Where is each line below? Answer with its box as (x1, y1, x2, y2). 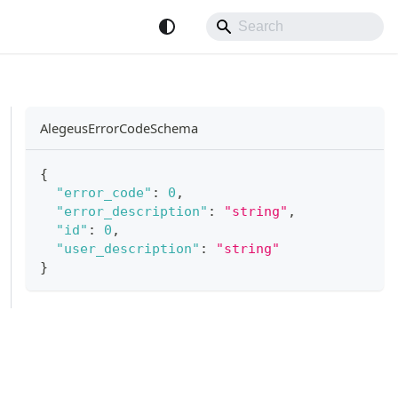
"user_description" (55, 241, 200, 257)
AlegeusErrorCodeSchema (39, 119, 198, 138)
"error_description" (55, 203, 208, 219)
